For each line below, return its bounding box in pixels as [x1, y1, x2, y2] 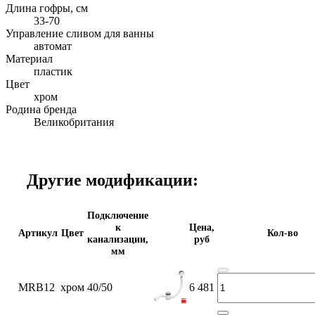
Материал [6, 52, 53, 65]
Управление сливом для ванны [6, 27, 154, 39]
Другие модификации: [27, 170, 198, 189]
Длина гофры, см [6, 1, 88, 14]
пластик [34, 65, 72, 77]
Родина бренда [6, 103, 77, 115]
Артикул [18, 226, 58, 238]
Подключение [87, 209, 148, 221]
